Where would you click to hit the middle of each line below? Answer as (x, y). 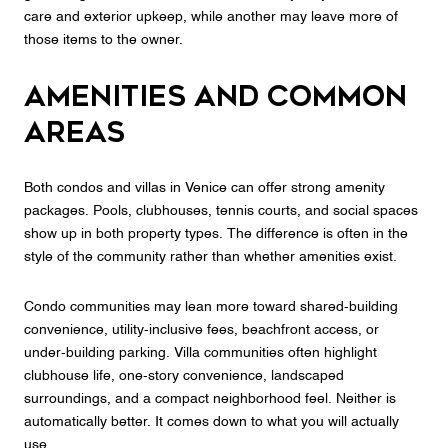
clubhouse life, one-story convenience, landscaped (184, 375)
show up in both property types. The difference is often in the (216, 234)
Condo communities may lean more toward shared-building (211, 306)
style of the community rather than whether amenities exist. (210, 257)
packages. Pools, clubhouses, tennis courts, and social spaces (221, 211)
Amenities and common (215, 96)
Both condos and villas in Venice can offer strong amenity (204, 188)
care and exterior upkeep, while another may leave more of (211, 16)
